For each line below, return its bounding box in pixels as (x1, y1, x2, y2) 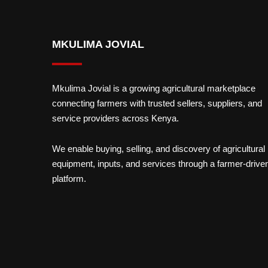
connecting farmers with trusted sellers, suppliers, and (52, 98, 262, 108)
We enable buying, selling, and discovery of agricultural (52, 144, 265, 154)
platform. (52, 173, 86, 184)
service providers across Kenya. (52, 113, 179, 123)
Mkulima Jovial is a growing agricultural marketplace (52, 83, 255, 93)
